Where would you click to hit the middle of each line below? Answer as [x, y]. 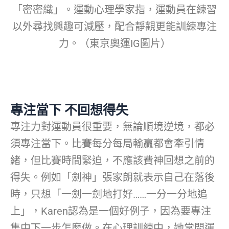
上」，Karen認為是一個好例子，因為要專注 [111, 211]
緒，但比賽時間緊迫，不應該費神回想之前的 [112, 160]
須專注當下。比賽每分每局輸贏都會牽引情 [107, 143]
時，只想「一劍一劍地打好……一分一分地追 [109, 194]
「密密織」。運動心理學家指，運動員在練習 [114, 9]
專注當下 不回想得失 [69, 110]
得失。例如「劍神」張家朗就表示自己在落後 [112, 177]
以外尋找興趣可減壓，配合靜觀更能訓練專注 [114, 26]
